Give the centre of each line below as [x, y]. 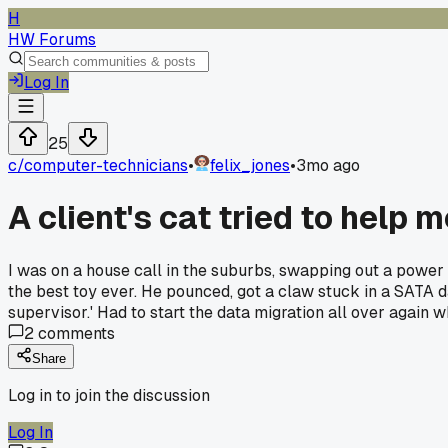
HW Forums [52, 39]
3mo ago [328, 165]
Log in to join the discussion [109, 395]
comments [74, 333]
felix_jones [250, 165]
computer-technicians [106, 165]
